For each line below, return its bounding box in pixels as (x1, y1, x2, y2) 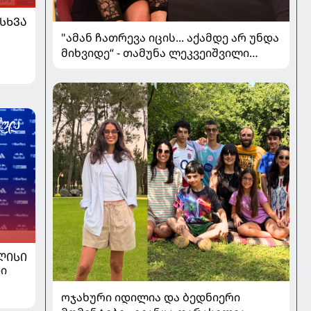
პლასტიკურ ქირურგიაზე (60, 60, 202, 76)
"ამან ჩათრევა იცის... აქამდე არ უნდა (60, 29, 279, 45)
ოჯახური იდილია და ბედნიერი (60, 289, 240, 305)
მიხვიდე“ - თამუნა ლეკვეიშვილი (60, 44, 249, 60)
